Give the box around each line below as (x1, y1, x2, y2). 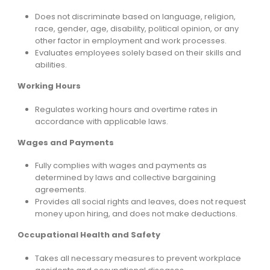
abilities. (35, 59, 67, 71)
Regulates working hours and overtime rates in (35, 103, 218, 115)
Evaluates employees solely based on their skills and (35, 47, 242, 59)
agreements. (35, 184, 87, 196)
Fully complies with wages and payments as (35, 160, 207, 172)
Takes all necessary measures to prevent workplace (35, 252, 242, 264)
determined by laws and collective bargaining (35, 172, 216, 184)
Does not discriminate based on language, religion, (35, 11, 236, 23)
